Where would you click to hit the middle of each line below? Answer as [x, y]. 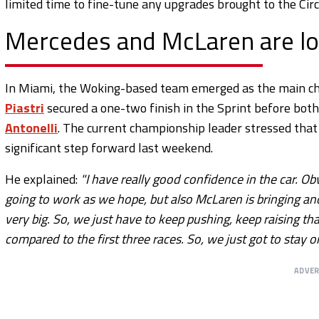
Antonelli [31, 127]
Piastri [25, 108]
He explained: [43, 179]
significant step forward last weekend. [109, 147]
